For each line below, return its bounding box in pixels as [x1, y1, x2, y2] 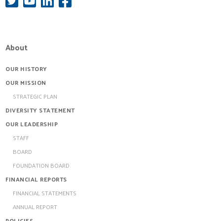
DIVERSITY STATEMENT [5, 105, 75, 116]
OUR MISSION [5, 77, 46, 88]
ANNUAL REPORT [13, 201, 57, 213]
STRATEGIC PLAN [13, 91, 57, 102]
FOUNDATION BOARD [13, 160, 70, 171]
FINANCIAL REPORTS [5, 174, 67, 185]
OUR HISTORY [5, 63, 47, 74]
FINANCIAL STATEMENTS [13, 187, 76, 199]
